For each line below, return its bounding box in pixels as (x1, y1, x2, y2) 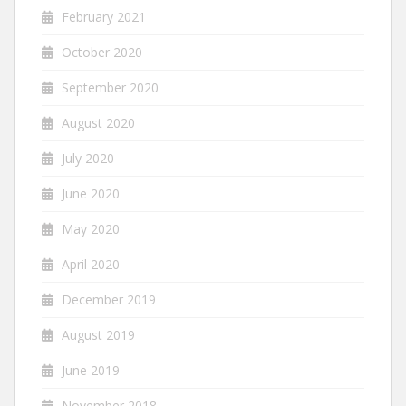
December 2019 (62, 291, 156, 309)
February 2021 (62, 8, 146, 26)
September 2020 (62, 79, 159, 97)
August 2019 (62, 326, 135, 344)
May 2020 (62, 220, 120, 238)
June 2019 (62, 362, 120, 380)
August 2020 (62, 114, 135, 132)
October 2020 (62, 43, 142, 62)
